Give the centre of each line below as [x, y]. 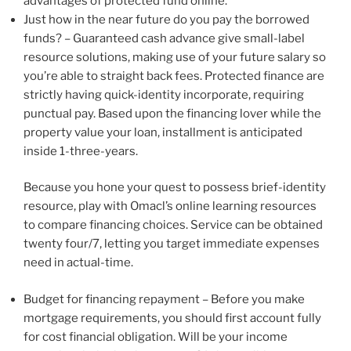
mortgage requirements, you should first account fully [172, 318]
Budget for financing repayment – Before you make [164, 299]
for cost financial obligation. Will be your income [156, 337]
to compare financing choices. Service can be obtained [173, 225]
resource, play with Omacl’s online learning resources [170, 206]
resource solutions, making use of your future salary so [175, 57]
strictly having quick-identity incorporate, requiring [164, 94]
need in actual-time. [78, 263]
